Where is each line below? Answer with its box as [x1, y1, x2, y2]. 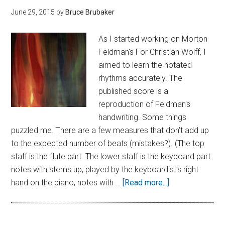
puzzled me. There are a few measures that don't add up [11, 126, 209, 135]
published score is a [98, 86, 169, 96]
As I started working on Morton [98, 34, 208, 44]
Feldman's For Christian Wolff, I [98, 47, 206, 57]
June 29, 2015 [11, 8, 55, 16]
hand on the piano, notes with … [11, 178, 123, 187]
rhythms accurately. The [98, 73, 183, 83]
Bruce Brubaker [65, 8, 115, 16]
